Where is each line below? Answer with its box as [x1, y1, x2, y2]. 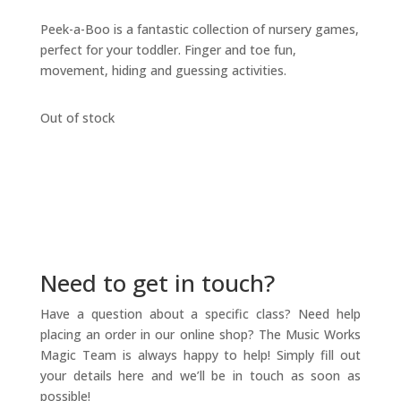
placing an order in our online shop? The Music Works [39, 326, 362, 343]
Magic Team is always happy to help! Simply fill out [39, 346, 362, 363]
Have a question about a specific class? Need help [39, 305, 362, 322]
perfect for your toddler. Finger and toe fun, [39, 41, 296, 58]
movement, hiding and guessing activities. [39, 62, 286, 79]
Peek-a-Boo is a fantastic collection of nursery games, [39, 21, 359, 38]
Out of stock [39, 109, 115, 126]
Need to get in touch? [39, 267, 275, 299]
